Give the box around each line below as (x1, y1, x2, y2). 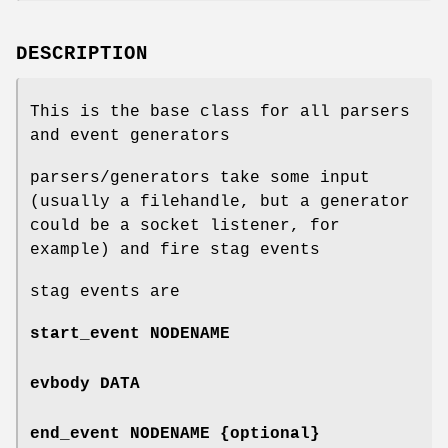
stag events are (30, 282, 180, 301)
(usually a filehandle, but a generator (30, 192, 410, 211)
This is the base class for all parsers (30, 102, 410, 121)
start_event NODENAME (30, 324, 230, 343)
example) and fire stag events (30, 240, 320, 259)
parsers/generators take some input (30, 168, 370, 187)
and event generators (30, 126, 230, 145)
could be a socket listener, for (30, 216, 340, 235)
